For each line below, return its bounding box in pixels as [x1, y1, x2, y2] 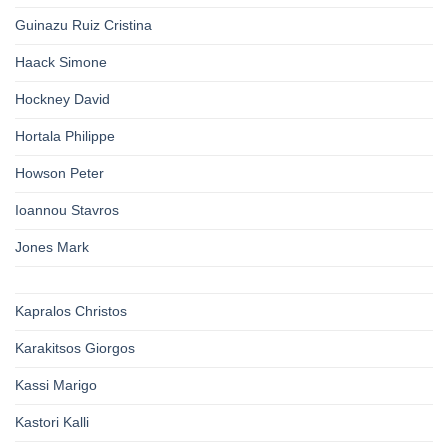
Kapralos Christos [15, 303, 127, 320]
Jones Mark [15, 239, 89, 256]
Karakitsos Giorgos [15, 340, 135, 357]
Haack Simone [15, 54, 107, 71]
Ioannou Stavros [15, 202, 119, 219]
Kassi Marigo [15, 377, 97, 394]
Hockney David [15, 91, 110, 108]
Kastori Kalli [15, 414, 89, 431]
